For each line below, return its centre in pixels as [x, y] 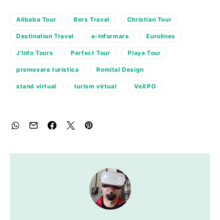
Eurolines [161, 36]
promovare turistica [48, 69]
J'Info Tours [35, 53]
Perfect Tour [91, 53]
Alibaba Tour [36, 19]
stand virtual [36, 86]
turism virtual [95, 86]
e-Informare [110, 36]
